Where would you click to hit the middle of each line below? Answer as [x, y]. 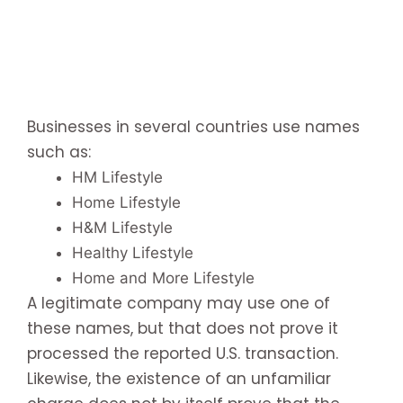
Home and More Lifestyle [163, 278]
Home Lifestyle [126, 202]
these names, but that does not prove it [183, 328]
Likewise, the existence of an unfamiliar [179, 378]
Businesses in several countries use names [193, 126]
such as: [59, 152]
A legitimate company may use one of [179, 303]
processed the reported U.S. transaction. [183, 353]
